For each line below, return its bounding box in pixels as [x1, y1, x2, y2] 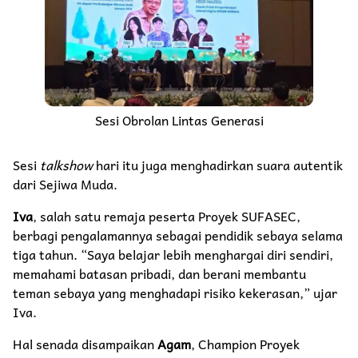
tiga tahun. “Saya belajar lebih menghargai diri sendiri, [13, 244, 333, 265]
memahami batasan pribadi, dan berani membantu [13, 263, 306, 284]
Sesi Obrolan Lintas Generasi [94, 109, 264, 131]
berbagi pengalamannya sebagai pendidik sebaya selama [13, 225, 343, 246]
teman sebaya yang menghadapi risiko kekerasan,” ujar [13, 282, 337, 304]
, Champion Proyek [191, 333, 300, 355]
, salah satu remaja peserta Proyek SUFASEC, [33, 205, 300, 227]
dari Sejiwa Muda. [13, 173, 117, 195]
